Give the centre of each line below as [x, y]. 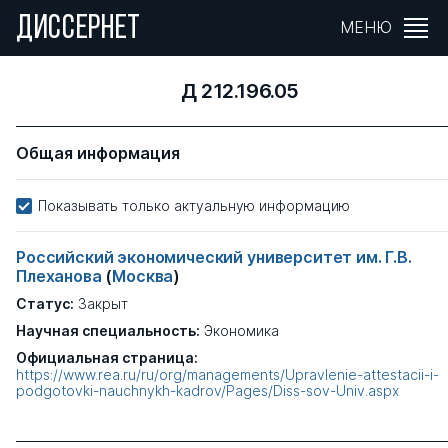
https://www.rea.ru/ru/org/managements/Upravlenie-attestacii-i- [227, 374]
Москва [143, 276]
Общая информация [98, 153]
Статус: [45, 303]
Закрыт [103, 303]
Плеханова [61, 276]
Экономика [241, 330]
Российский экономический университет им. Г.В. [214, 257]
